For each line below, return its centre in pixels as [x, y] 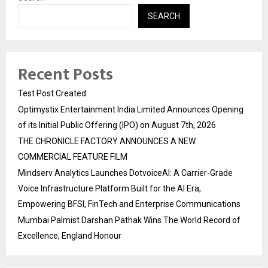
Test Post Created [52, 93]
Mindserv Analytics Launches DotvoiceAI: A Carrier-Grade [125, 173]
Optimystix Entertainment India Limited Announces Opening [131, 109]
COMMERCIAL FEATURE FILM [73, 156]
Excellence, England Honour [70, 235]
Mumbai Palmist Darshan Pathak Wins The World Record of [129, 220]
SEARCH [164, 16]
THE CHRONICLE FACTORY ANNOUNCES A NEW [107, 141]
